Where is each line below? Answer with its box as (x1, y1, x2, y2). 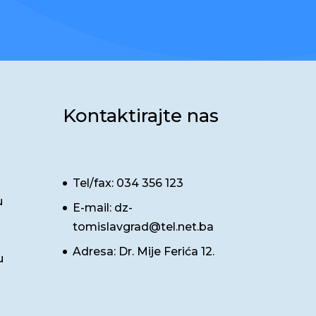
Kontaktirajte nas (63, 104, 219, 127)
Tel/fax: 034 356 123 (73, 176, 184, 190)
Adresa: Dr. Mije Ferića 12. (73, 245, 215, 259)
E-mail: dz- (73, 201, 133, 215)
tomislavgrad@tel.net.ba (73, 220, 214, 234)
